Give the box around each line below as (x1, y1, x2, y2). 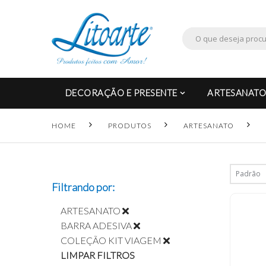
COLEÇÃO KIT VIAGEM (61, 234, 161, 246)
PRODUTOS (108, 121, 151, 130)
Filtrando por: (52, 180, 115, 194)
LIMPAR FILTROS (61, 249, 135, 261)
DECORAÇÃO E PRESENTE (65, 87, 178, 99)
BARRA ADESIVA (61, 219, 132, 231)
